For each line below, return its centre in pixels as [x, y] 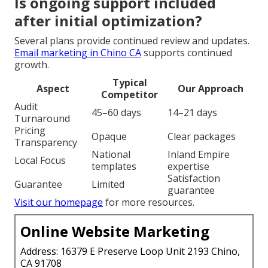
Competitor [130, 94]
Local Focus [40, 160]
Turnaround [42, 118]
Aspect [53, 88]
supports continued [187, 52]
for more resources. [149, 202]
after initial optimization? [108, 20]
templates [114, 166]
